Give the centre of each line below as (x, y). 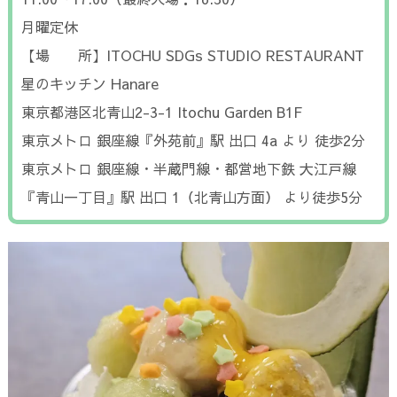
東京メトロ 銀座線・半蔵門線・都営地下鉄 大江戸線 (188, 168)
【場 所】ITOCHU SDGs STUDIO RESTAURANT (192, 54)
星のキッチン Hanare (90, 83)
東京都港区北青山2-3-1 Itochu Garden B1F (161, 111)
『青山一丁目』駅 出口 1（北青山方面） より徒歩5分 (191, 196)
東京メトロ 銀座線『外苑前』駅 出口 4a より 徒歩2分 (193, 140)
